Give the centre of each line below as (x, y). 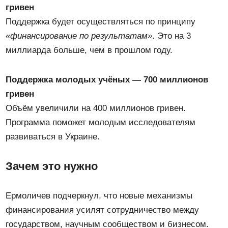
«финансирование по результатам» (79, 36)
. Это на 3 (172, 36)
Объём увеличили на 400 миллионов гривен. (96, 108)
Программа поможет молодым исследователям (101, 122)
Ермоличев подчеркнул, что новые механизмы (99, 195)
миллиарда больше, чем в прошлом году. (89, 50)
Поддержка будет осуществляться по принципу (101, 21)
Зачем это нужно (52, 166)
